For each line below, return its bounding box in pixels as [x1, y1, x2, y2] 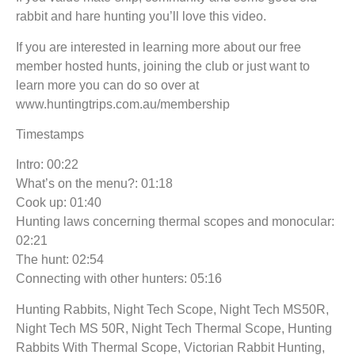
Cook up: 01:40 [16, 196, 101, 210]
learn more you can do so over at [16, 78, 199, 92]
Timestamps [16, 127, 84, 141]
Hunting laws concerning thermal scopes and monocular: [16, 215, 334, 229]
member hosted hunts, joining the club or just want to [16, 59, 310, 73]
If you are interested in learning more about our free [16, 40, 301, 54]
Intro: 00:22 [16, 158, 78, 172]
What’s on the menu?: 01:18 [16, 177, 173, 191]
